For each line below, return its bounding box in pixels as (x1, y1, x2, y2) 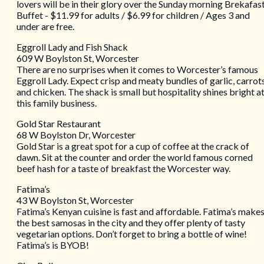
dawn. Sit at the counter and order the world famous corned (16, 151, 253, 163)
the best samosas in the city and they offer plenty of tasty (16, 217, 245, 229)
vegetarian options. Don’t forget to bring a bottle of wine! (16, 228, 247, 240)
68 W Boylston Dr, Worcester (16, 129, 136, 141)
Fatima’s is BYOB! (16, 239, 91, 251)
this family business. (16, 97, 98, 109)
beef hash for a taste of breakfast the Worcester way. (16, 163, 232, 174)
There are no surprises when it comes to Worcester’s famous (16, 64, 258, 75)
